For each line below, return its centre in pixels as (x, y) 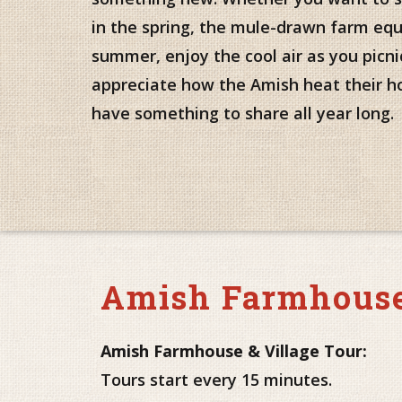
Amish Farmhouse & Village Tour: (234, 351)
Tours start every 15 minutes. (216, 380)
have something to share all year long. (243, 114)
